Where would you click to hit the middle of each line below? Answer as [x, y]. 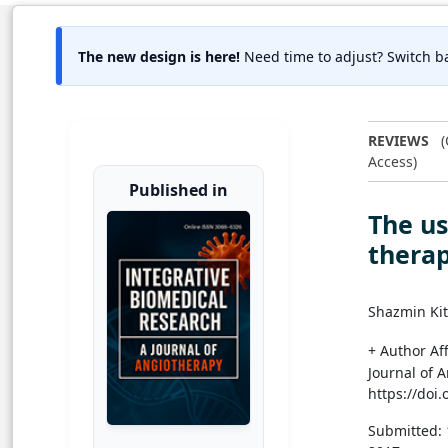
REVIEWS [398, 141]
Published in [178, 190]
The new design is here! [159, 56]
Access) [392, 162]
